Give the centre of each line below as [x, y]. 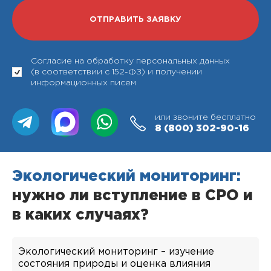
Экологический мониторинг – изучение [116, 252]
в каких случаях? [80, 215]
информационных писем [83, 83]
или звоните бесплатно [205, 117]
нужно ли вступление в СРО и [132, 196]
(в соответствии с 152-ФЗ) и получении [116, 72]
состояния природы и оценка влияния [114, 264]
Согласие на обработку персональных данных [130, 61]
